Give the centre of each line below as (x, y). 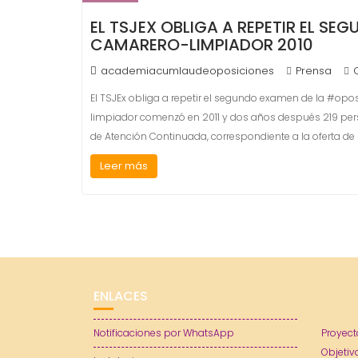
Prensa (314, 71)
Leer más (124, 166)
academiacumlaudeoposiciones (187, 71)
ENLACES (121, 296)
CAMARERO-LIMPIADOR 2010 (202, 45)
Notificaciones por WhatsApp (164, 333)
